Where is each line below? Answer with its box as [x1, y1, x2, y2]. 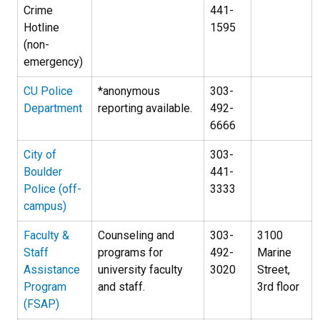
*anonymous [98, 84, 160, 98]
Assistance [24, 263, 80, 276]
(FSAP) [24, 297, 59, 311]
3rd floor [257, 280, 299, 294]
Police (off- [24, 182, 81, 196]
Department [24, 101, 82, 115]
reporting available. [98, 101, 192, 115]
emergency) [24, 55, 83, 69]
